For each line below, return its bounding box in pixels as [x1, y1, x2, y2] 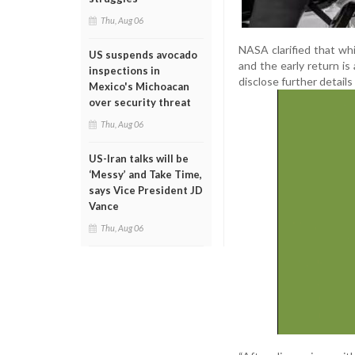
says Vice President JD [89, 184, 203, 197]
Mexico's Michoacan [89, 80, 189, 93]
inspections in [89, 64, 160, 77]
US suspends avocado [89, 48, 197, 61]
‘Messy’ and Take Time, [89, 168, 202, 181]
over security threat [89, 96, 191, 109]
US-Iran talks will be [89, 152, 189, 165]
